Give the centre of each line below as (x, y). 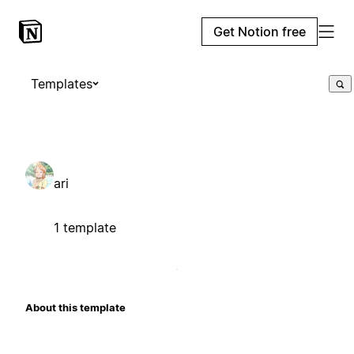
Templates (62, 84)
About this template (75, 307)
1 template (85, 227)
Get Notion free (260, 32)
